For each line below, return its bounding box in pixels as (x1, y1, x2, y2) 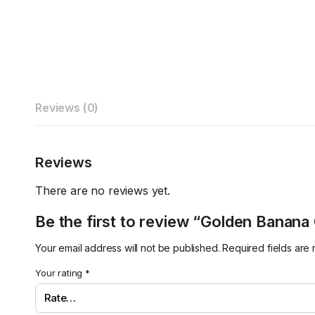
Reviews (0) (35, 101, 99, 115)
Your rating (35, 267, 86, 278)
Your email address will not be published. (35, 242, 220, 254)
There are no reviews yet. (35, 184, 170, 198)
